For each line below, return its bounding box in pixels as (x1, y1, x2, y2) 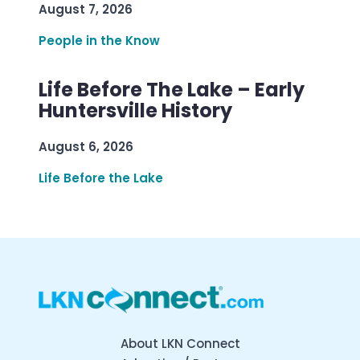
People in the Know (39, 32, 160, 49)
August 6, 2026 (39, 138, 133, 155)
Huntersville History (39, 97, 232, 124)
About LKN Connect (120, 334, 240, 352)
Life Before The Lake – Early (39, 76, 305, 103)
